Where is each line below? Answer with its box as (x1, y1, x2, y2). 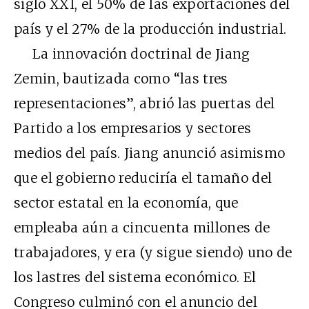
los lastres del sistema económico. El (14, 268, 257, 286)
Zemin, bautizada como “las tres (14, 70, 228, 87)
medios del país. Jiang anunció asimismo (14, 144, 286, 161)
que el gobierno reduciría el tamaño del (14, 169, 272, 186)
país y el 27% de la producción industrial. (14, 20, 287, 37)
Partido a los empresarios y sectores (14, 119, 252, 137)
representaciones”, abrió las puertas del (14, 94, 275, 112)
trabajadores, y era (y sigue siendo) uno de (14, 243, 292, 261)
